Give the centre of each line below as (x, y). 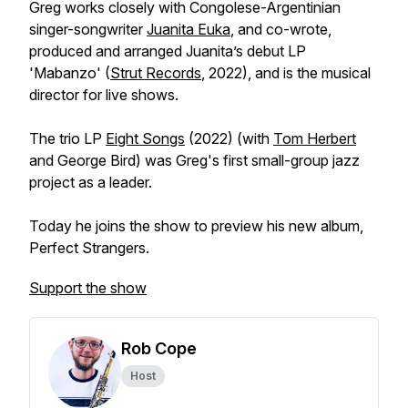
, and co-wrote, (281, 29)
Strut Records (156, 73)
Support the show (88, 288)
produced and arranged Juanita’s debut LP (168, 51)
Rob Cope (159, 348)
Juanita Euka (189, 29)
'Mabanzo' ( (70, 73)
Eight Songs (145, 138)
